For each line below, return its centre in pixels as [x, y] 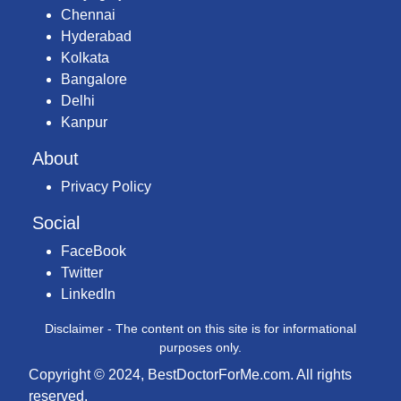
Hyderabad [96, 37]
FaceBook [94, 252]
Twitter [82, 273]
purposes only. [200, 348]
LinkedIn [88, 294]
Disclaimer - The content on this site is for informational [200, 329]
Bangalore [94, 80]
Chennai [88, 15]
